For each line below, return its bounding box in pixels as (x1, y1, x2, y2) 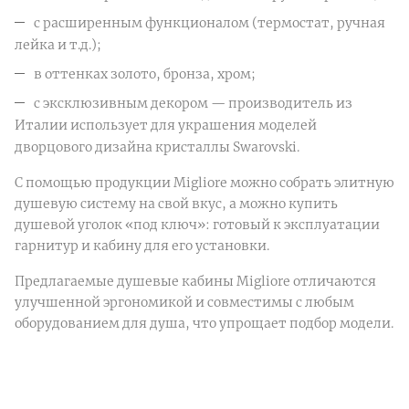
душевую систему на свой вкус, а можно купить (15, 194, 338, 212)
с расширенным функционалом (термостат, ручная (34, 14, 385, 31)
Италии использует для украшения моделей (15, 116, 317, 133)
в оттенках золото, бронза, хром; (34, 65, 256, 82)
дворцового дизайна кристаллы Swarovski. (15, 138, 299, 155)
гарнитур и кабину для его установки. (15, 236, 269, 254)
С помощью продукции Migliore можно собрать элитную (15, 173, 394, 191)
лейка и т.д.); (15, 36, 101, 53)
